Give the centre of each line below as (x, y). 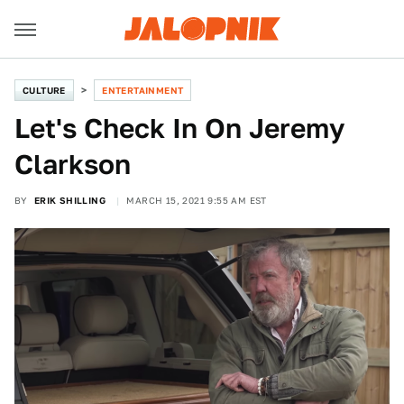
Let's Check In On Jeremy (179, 128)
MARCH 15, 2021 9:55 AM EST (197, 200)
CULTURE (44, 90)
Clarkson (73, 164)
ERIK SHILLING (70, 200)
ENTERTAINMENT (143, 90)
